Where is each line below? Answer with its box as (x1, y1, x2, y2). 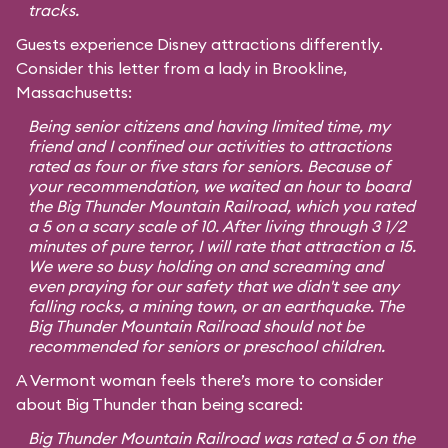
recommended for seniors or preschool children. (28, 336, 385, 356)
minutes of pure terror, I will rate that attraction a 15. (28, 236, 416, 256)
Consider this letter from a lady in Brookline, (16, 58, 347, 78)
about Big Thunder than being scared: (16, 394, 303, 414)
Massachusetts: (16, 82, 132, 102)
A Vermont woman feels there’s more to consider (16, 370, 383, 390)
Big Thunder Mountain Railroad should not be (28, 316, 364, 336)
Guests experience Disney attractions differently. (16, 34, 383, 54)
